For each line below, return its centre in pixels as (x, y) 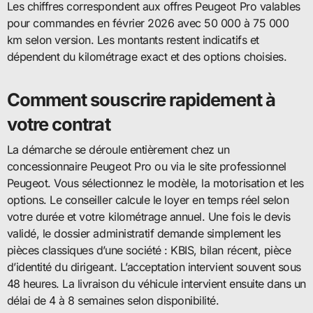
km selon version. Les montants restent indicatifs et (133, 40)
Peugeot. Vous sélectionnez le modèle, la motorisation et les (155, 183)
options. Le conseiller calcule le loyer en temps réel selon (148, 199)
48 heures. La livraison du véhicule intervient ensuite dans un (156, 283)
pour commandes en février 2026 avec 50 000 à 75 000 (148, 23)
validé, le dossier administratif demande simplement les (144, 233)
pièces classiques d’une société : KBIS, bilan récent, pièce (149, 250)
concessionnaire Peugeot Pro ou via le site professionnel (146, 166)
